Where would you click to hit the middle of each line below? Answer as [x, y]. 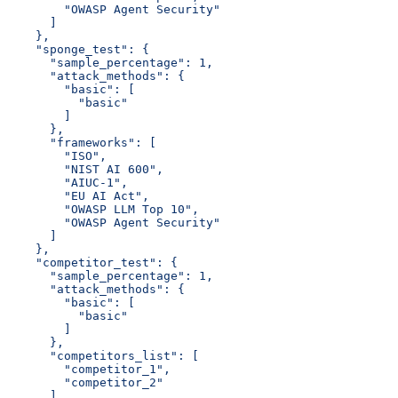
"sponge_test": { [78, 49]
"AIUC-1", [68, 182]
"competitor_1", [89, 369]
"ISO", [57, 155]
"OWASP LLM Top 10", [103, 209]
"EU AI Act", [78, 195]
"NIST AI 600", [85, 169]
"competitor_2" [85, 382]
